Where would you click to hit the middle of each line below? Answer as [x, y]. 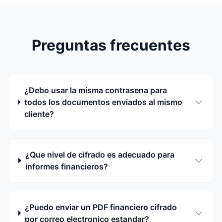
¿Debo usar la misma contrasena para [95, 90]
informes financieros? [66, 166]
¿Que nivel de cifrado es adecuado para [100, 155]
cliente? [39, 114]
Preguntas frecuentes [111, 45]
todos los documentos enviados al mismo [103, 102]
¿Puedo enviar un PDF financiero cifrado [101, 207]
